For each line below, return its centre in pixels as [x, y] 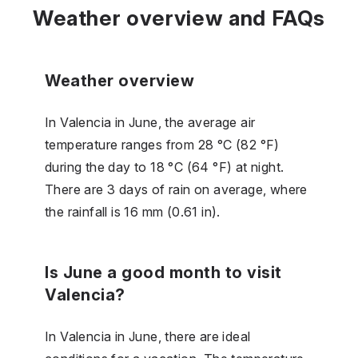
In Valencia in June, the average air [150, 122]
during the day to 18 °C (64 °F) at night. [165, 167]
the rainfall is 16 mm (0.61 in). [133, 211]
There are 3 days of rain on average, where [176, 189]
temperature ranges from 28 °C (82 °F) [162, 144]
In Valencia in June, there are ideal [148, 336]
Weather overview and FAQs [179, 18]
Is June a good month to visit [163, 272]
